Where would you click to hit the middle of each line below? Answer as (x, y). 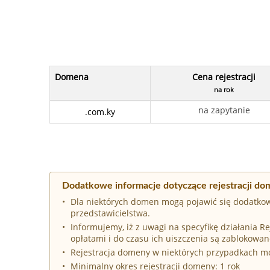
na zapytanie (224, 110)
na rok (224, 89)
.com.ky (100, 111)
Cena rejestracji (224, 77)
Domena (72, 77)
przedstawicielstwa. (110, 213)
